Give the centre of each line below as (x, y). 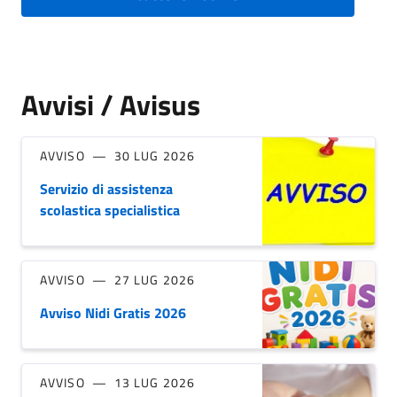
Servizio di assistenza (106, 189)
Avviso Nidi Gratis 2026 (113, 313)
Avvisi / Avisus (111, 105)
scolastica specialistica (110, 210)
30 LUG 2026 (154, 156)
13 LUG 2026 (154, 383)
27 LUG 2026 (154, 280)
